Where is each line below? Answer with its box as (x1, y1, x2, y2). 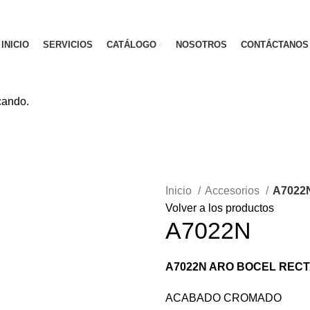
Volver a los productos (165, 202, 274, 215)
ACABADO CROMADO (165, 292, 282, 304)
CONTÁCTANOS (241, 39, 309, 51)
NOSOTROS (176, 39, 227, 51)
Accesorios (205, 185, 262, 197)
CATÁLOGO (107, 39, 156, 51)
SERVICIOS (43, 39, 93, 51)
